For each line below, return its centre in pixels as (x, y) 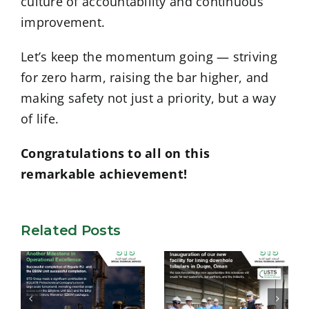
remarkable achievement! (104, 174)
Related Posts (71, 231)
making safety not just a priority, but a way (148, 98)
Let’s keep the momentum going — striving (149, 57)
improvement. (63, 22)
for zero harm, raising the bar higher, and (145, 78)
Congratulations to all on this (116, 153)
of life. (40, 119)
